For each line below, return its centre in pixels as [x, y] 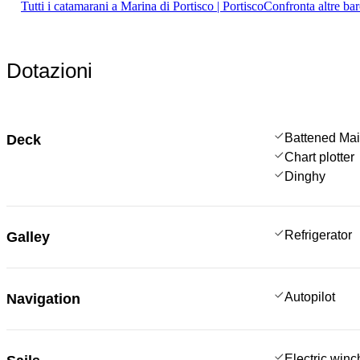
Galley [28, 237]
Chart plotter [319, 157]
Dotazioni [49, 70]
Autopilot [310, 297]
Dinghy [305, 176]
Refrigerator [318, 235]
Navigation [43, 299]
